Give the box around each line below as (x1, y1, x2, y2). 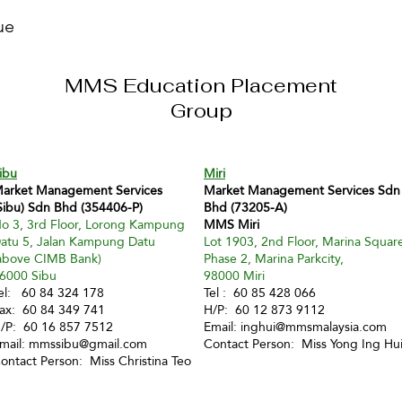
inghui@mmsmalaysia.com (240, 315, 387, 338)
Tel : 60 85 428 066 (204, 281, 316, 304)
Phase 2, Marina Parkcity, (204, 247, 347, 270)
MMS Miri (204, 213, 259, 236)
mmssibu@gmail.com (29, 332, 147, 355)
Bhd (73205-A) (204, 196, 287, 219)
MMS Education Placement (65, 73, 337, 98)
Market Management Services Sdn (204, 179, 400, 202)
